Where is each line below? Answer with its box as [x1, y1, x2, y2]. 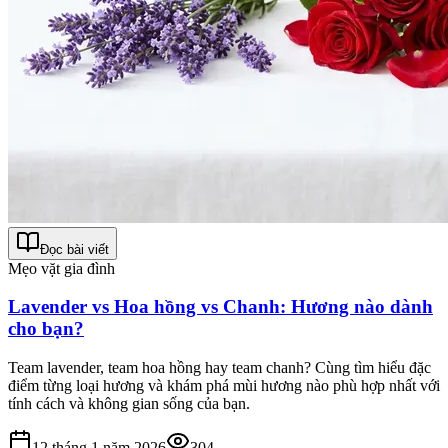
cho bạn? [8, 318, 84, 340]
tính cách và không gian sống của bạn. [8, 395, 250, 413]
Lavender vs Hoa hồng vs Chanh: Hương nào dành [8, 296, 433, 318]
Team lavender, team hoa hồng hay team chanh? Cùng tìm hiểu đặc [8, 359, 431, 377]
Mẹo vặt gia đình [8, 259, 115, 277]
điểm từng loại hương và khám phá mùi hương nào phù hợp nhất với [8, 377, 440, 395]
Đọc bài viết [40, 241, 109, 257]
